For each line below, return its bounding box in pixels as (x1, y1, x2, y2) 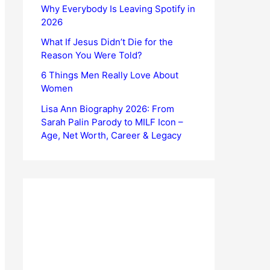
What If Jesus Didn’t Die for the (41, 36, 173, 48)
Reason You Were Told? (41, 49, 142, 61)
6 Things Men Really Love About (41, 69, 178, 81)
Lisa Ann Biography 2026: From (41, 102, 174, 115)
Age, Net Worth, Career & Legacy (41, 129, 181, 141)
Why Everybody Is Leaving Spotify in (41, 2, 195, 14)
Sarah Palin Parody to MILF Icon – (41, 116, 183, 128)
